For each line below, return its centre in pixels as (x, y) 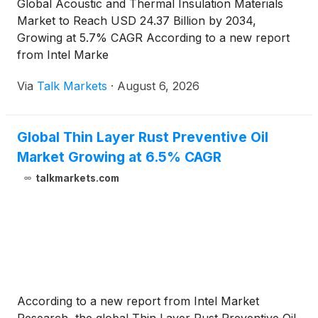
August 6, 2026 (158, 86)
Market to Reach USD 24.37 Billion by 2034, (137, 21)
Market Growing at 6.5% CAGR (119, 157)
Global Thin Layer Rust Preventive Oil (143, 137)
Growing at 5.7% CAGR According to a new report (153, 38)
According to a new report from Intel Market (138, 301)
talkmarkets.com (77, 179)
